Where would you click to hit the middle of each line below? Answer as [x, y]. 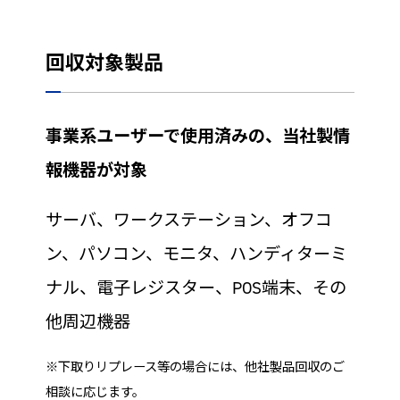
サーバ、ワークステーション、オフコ [188, 220]
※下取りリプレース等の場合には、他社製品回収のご [195, 367]
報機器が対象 [96, 170]
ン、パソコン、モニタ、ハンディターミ [196, 254]
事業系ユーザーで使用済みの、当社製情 [197, 136]
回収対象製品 [104, 63]
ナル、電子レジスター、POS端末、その [196, 288]
